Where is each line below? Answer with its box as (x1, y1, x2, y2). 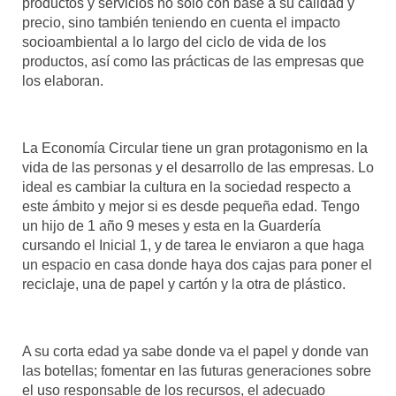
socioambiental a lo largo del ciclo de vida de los (22, 34, 326, 49)
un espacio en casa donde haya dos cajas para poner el (22, 256, 372, 272)
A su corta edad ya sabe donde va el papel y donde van (22, 343, 369, 359)
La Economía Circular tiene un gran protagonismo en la (22, 140, 368, 156)
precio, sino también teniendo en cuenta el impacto (22, 14, 340, 30)
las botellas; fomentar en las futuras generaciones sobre (22, 362, 371, 378)
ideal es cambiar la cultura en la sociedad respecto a (22, 179, 351, 194)
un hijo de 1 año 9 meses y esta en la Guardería (22, 217, 321, 233)
